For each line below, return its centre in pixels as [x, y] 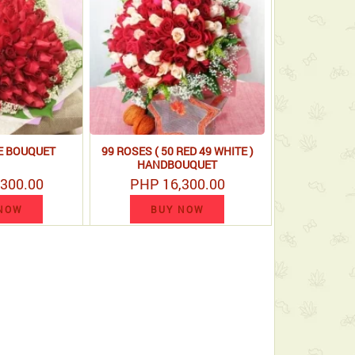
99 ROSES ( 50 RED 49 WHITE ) [177, 151]
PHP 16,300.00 [177, 184]
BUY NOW [177, 209]
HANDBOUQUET [177, 164]
